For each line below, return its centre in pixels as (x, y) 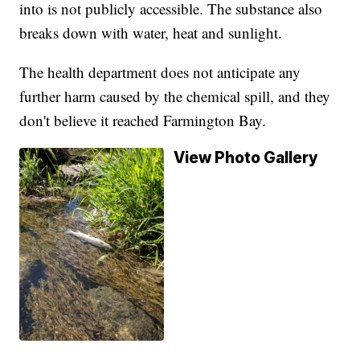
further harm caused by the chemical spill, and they (175, 96)
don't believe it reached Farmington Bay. (143, 121)
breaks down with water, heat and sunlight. (151, 33)
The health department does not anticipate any (160, 72)
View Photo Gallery (246, 158)
